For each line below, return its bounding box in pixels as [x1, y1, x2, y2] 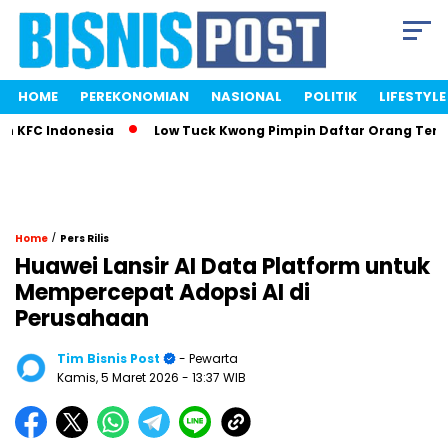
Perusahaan [15, 303, 149, 335]
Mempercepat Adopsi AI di [15, 277, 310, 309]
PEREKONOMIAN [80, 87, 189, 107]
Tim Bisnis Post [57, 350, 160, 368]
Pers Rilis [60, 231, 109, 247]
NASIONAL [211, 87, 282, 107]
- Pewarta [176, 350, 238, 368]
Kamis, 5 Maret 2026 [57, 369, 182, 387]
